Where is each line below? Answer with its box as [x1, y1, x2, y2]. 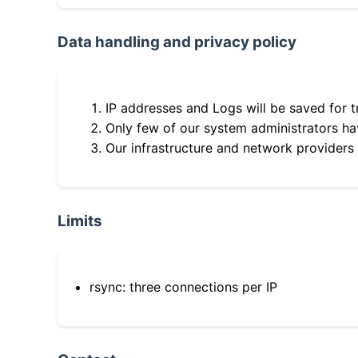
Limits [58, 212, 102, 231]
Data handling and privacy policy [58, 33, 296, 52]
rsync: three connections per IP [89, 279, 277, 296]
